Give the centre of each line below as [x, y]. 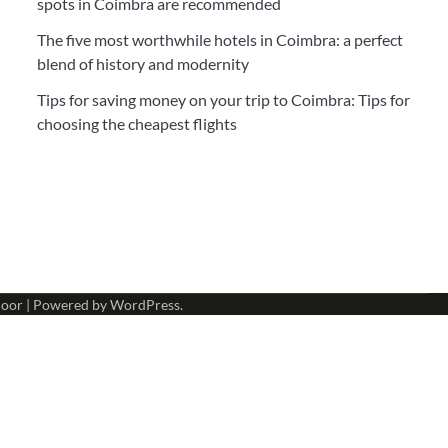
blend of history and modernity [142, 63]
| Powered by [66, 304]
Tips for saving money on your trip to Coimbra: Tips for [223, 99]
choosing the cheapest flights [136, 123]
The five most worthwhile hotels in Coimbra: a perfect [219, 39]
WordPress [144, 304]
